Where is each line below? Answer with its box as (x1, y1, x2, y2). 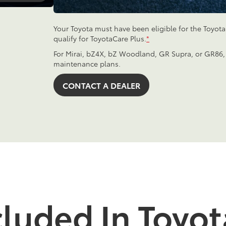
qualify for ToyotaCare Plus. (53, 33, 147, 44)
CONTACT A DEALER (63, 79, 141, 91)
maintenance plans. (53, 59, 121, 69)
